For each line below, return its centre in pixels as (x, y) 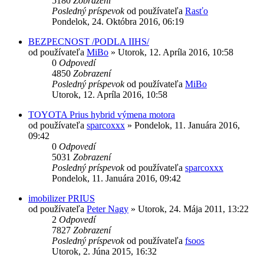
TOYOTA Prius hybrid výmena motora (102, 114)
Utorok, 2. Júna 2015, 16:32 (104, 251)
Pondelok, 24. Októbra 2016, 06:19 (118, 21)
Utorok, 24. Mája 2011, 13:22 (193, 209)
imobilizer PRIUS (62, 198)
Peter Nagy (108, 209)
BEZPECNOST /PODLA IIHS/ (89, 41)
